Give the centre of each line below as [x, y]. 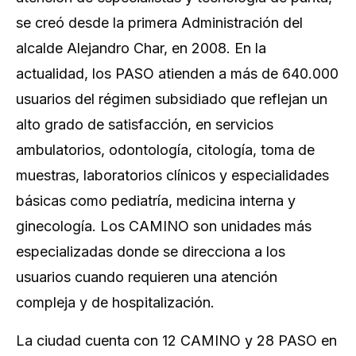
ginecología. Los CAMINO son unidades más [164, 226]
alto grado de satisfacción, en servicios [145, 124]
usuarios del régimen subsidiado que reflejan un [172, 99]
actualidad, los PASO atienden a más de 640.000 [177, 73]
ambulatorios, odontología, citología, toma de [165, 149]
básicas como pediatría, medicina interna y [156, 200]
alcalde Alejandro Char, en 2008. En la [141, 48]
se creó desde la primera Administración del [159, 22]
